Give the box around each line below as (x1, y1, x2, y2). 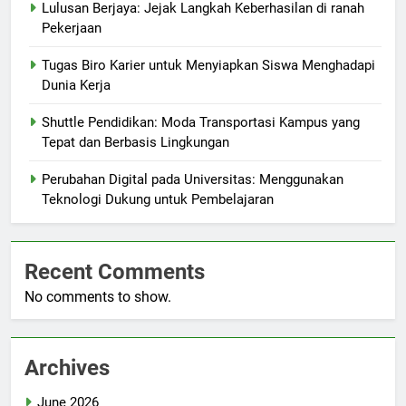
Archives (24, 355, 110, 382)
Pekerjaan (42, 20, 101, 37)
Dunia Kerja (42, 77, 111, 94)
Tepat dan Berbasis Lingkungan (42, 134, 229, 151)
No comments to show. (24, 288, 171, 306)
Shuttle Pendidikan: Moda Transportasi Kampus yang (42, 114, 360, 131)
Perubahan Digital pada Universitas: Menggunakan (42, 171, 343, 188)
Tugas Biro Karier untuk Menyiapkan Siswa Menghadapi (42, 57, 375, 74)
